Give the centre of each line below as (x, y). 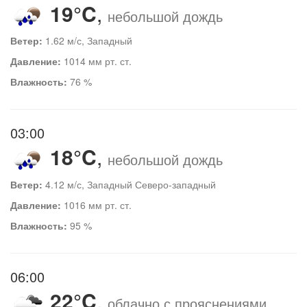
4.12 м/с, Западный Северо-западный (129, 184)
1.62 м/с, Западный (87, 41)
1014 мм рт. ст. (96, 61)
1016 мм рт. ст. (96, 205)
